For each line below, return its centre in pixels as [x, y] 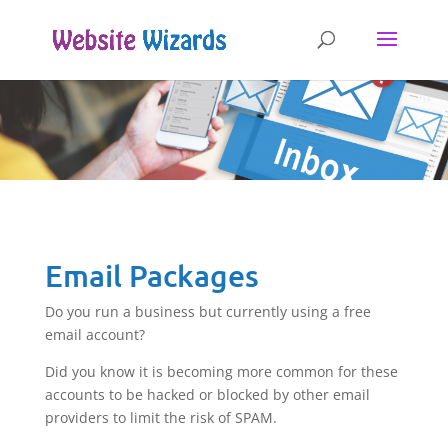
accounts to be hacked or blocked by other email [207, 395]
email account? [94, 335]
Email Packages [151, 275]
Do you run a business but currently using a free [207, 312]
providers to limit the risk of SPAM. [160, 418]
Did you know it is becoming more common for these [221, 372]
